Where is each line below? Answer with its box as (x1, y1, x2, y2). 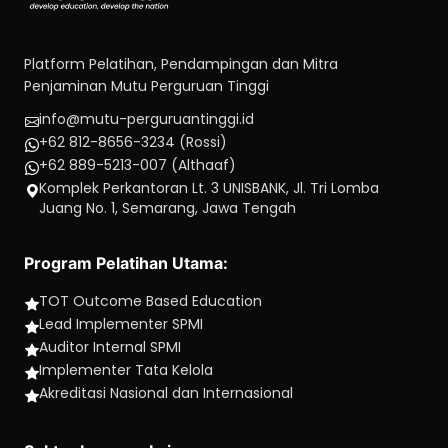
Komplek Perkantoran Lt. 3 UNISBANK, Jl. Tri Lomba (39, 178, 379, 198)
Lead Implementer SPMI (39, 314, 203, 334)
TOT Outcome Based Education (39, 291, 262, 311)
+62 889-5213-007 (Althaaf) (39, 155, 236, 175)
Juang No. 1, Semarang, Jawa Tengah (39, 198, 296, 218)
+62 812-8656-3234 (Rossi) (39, 132, 227, 152)
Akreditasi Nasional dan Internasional (39, 383, 293, 403)
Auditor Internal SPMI (39, 337, 181, 357)
